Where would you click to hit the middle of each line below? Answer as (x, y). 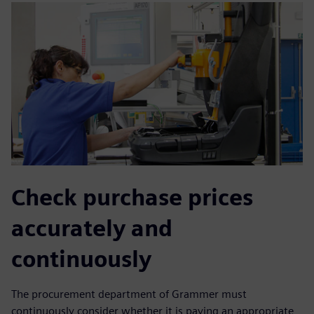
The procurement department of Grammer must (129, 294)
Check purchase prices (132, 198)
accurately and (92, 228)
